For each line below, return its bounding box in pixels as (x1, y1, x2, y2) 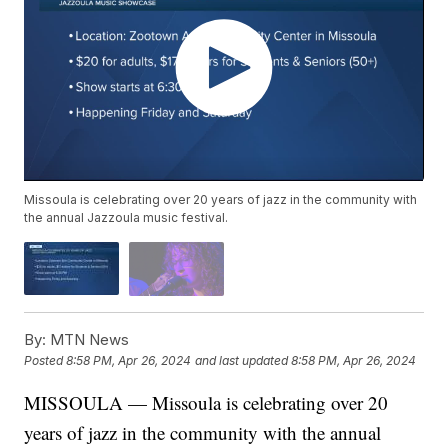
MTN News (46, 329, 130, 349)
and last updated (195, 353, 289, 369)
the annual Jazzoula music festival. (24, 210, 229, 226)
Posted (24, 353, 67, 369)
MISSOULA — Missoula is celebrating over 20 (24, 389, 389, 415)
